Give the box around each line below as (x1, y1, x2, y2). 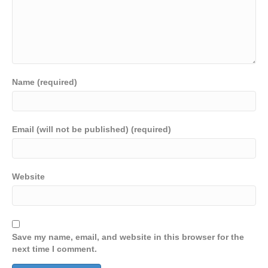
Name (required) (12, 77, 77, 87)
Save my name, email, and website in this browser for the (12, 232, 244, 242)
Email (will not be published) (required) (12, 124, 171, 134)
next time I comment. (12, 244, 97, 254)
